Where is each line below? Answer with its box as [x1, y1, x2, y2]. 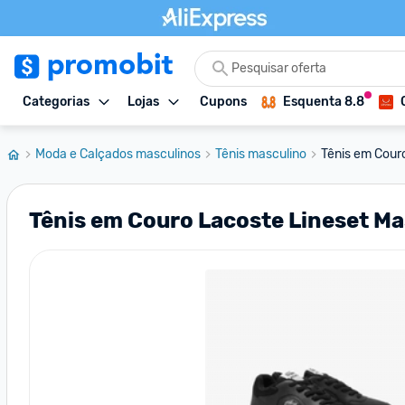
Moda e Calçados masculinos [35, 146, 201, 162]
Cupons [200, 94, 247, 109]
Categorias [23, 94, 89, 109]
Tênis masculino [215, 146, 306, 162]
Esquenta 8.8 [283, 94, 364, 109]
